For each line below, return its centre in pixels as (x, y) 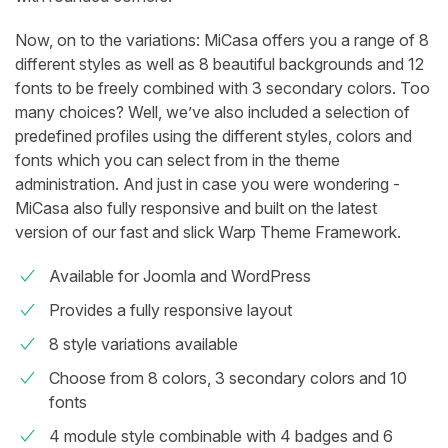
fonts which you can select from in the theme (177, 160)
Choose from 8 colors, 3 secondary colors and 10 (228, 378)
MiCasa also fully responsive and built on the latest (196, 208)
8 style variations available (143, 344)
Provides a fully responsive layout (170, 310)
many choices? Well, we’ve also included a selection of (212, 112)
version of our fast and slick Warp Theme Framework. (208, 232)
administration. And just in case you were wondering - (207, 184)
